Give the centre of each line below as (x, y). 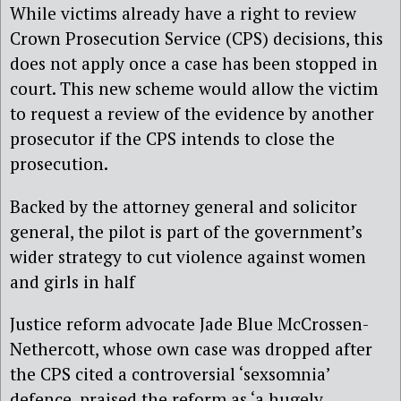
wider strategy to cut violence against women (188, 256)
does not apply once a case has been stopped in (194, 64)
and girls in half (73, 281)
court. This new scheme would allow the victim (194, 89)
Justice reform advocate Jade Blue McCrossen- (189, 323)
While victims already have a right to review (183, 13)
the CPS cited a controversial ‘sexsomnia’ (170, 373)
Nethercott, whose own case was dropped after (191, 348)
